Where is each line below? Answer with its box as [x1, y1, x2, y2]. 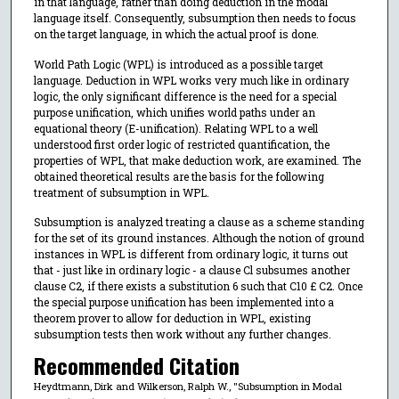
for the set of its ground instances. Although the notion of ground [33, 231, 364, 246]
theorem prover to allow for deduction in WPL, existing [33, 311, 311, 326]
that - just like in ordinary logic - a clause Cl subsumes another [33, 263, 350, 278]
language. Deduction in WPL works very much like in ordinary [33, 72, 349, 87]
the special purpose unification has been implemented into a [33, 295, 334, 310]
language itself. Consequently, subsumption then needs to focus [33, 11, 356, 26]
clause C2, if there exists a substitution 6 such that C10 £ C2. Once [33, 279, 362, 294]
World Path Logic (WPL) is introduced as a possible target [33, 56, 323, 71]
